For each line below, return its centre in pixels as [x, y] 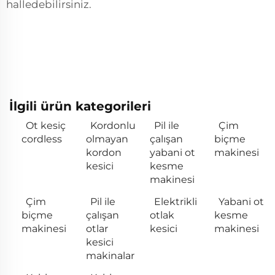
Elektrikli [176, 201]
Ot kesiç [46, 125]
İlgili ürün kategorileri [80, 106]
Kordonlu [113, 125]
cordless [42, 139]
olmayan [107, 139]
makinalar [110, 255]
